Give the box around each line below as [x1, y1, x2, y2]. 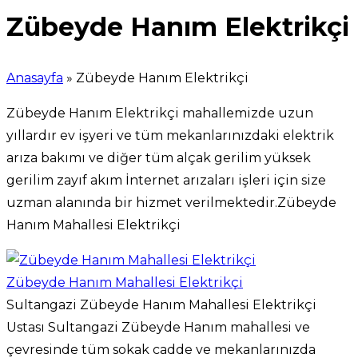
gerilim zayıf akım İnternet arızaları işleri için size [6, 172, 326, 188]
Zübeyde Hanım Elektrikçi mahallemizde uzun [6, 105, 313, 121]
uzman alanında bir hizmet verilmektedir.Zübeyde [6, 194, 336, 210]
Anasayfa [6, 70, 63, 86]
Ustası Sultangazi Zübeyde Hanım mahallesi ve [6, 319, 310, 335]
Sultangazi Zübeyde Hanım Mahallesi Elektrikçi [6, 296, 316, 312]
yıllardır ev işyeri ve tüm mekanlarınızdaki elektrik [6, 127, 334, 143]
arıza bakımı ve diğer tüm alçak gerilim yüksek [6, 149, 311, 165]
